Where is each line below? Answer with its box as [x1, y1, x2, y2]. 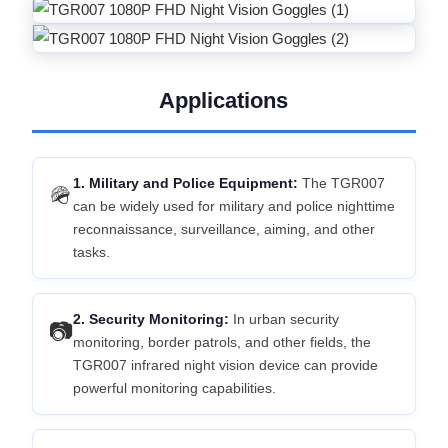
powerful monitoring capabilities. [72, 380, 276, 396]
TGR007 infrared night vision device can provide [72, 357, 378, 373]
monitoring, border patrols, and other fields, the [72, 334, 371, 350]
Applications [159, 88, 289, 113]
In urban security [228, 311, 339, 327]
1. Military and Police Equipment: [72, 175, 298, 191]
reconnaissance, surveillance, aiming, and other [72, 221, 375, 237]
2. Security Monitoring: [72, 311, 229, 327]
